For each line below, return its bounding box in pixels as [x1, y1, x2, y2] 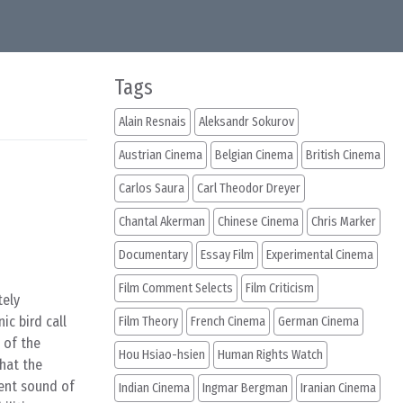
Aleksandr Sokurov [199, 114, 294, 130]
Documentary [119, 247, 188, 263]
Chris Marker [311, 214, 376, 229]
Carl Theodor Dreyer [197, 181, 300, 196]
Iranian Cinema [300, 381, 376, 396]
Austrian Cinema [119, 148, 202, 163]
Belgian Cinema [215, 148, 293, 163]
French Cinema [191, 314, 265, 329]
